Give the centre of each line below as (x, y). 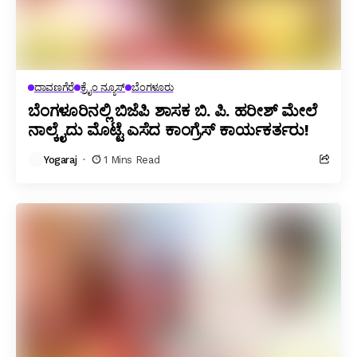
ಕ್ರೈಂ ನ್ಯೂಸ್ (103, 87)
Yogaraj (61, 159)
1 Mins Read (132, 159)
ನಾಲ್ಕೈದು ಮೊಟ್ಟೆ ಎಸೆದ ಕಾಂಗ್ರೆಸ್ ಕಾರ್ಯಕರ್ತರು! (169, 130)
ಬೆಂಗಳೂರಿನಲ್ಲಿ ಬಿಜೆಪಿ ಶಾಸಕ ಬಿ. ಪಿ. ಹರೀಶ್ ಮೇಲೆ (173, 111)
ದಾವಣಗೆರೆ (54, 87)
